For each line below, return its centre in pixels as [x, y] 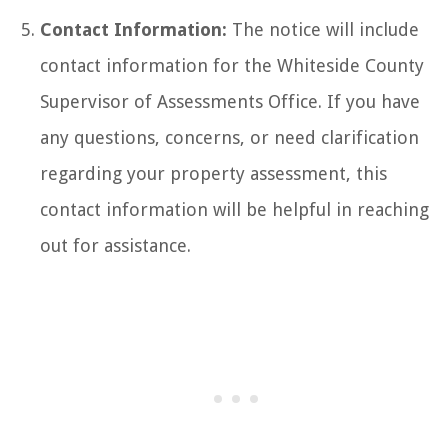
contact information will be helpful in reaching [234, 209]
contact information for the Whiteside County [232, 65]
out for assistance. [115, 245]
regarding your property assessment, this [213, 173]
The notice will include [323, 29]
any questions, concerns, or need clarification [229, 137]
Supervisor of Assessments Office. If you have [230, 101]
